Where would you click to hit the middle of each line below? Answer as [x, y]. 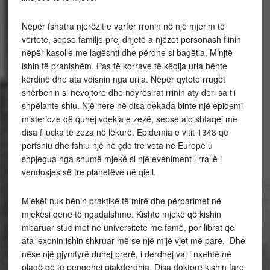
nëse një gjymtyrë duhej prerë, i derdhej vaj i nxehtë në [126, 254]
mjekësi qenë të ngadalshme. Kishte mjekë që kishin [121, 214]
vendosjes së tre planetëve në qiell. [89, 172]
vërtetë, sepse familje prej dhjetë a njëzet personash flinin [131, 39]
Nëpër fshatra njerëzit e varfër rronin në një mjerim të [123, 26]
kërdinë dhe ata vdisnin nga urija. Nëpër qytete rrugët [123, 79]
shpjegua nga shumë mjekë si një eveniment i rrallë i [121, 159]
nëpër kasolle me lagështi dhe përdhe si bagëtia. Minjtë [127, 52]
